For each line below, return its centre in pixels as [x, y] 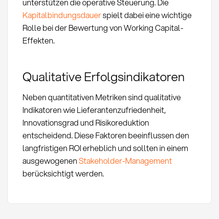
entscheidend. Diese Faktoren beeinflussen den [106, 135]
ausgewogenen [50, 160]
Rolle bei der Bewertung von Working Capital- [103, 28]
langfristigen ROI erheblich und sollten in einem [105, 148]
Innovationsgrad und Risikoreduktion [86, 122]
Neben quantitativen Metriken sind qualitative [101, 97]
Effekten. [38, 41]
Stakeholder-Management [125, 160]
